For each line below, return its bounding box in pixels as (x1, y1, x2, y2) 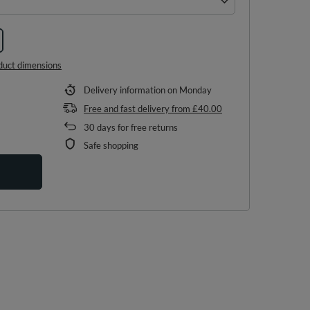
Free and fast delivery (84, 103, 170, 114)
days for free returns (95, 122, 178, 133)
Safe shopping (84, 140, 138, 151)
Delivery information (84, 84, 167, 95)
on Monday (167, 84, 212, 95)
